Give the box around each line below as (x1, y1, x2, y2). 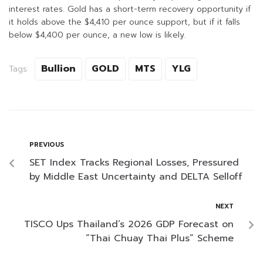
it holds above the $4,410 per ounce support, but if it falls (9, 16, 240, 29)
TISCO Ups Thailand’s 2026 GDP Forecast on (24, 217, 234, 232)
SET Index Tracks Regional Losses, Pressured (29, 156, 239, 170)
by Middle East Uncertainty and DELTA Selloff (29, 170, 242, 184)
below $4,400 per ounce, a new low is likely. (9, 29, 186, 42)
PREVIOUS (29, 140, 64, 150)
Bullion (41, 62, 76, 76)
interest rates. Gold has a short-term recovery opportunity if (9, 3, 251, 16)
